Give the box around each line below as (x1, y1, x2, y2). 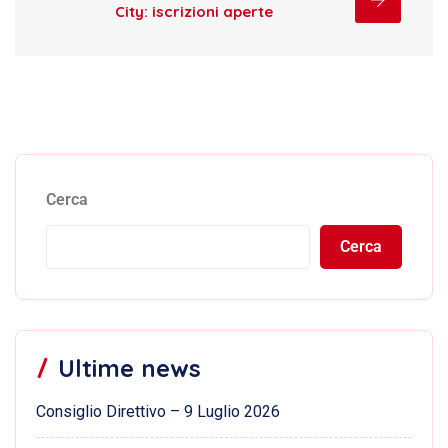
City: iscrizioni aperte (114, 2, 273, 22)
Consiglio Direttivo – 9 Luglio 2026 (36, 401, 280, 421)
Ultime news (58, 352, 201, 383)
